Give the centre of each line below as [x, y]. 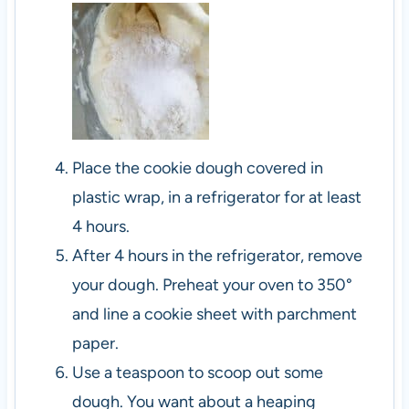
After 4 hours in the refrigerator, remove [217, 255]
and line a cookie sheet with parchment [214, 314]
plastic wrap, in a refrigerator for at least [216, 197]
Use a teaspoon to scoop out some [197, 372]
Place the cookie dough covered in [197, 168]
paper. [95, 343]
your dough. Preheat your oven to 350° [212, 284]
